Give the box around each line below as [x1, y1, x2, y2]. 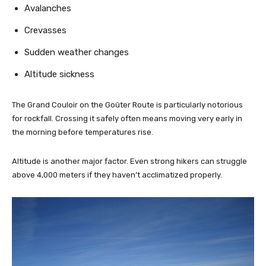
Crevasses [24, 24, 66, 36]
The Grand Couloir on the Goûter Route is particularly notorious [12, 100, 243, 109]
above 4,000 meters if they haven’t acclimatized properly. [12, 170, 222, 179]
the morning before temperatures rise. [12, 127, 153, 137]
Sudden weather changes [24, 46, 129, 58]
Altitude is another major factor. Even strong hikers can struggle [12, 156, 247, 166]
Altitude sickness [24, 68, 94, 80]
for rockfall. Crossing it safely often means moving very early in [12, 113, 242, 123]
